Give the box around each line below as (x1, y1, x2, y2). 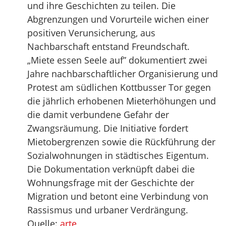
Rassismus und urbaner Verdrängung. (27, 204, 188, 216)
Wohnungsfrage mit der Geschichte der (27, 177, 194, 189)
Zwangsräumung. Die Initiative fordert (27, 122, 188, 134)
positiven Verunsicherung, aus (27, 27, 155, 39)
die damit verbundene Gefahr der (27, 108, 169, 121)
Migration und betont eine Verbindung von (27, 190, 208, 202)
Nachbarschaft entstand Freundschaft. (27, 40, 190, 52)
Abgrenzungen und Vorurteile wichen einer (27, 13, 209, 25)
